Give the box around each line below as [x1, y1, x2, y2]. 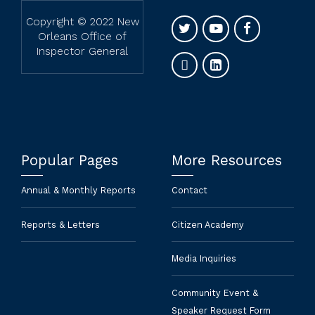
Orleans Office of [38, 30, 127, 44]
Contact [172, 185, 207, 196]
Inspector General [37, 45, 128, 58]
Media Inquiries [172, 253, 236, 264]
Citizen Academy [172, 219, 244, 230]
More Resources [172, 152, 282, 169]
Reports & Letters [21, 219, 100, 230]
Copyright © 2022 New [25, 15, 139, 29]
